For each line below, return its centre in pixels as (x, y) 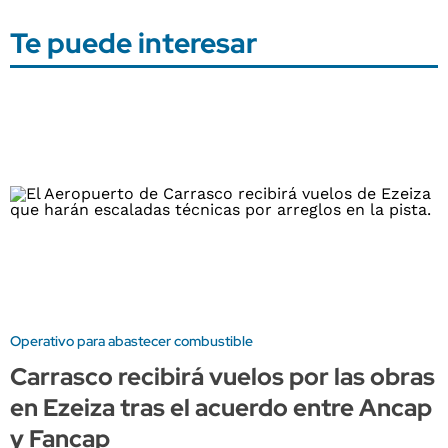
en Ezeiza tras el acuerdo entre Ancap (221, 408)
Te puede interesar (133, 42)
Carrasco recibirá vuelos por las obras (222, 377)
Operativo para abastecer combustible (131, 341)
